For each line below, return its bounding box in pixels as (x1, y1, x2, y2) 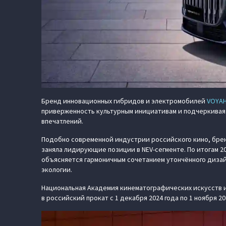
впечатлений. (41, 117, 83, 126)
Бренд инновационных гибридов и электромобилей (41, 96, 207, 105)
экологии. (41, 165, 72, 174)
